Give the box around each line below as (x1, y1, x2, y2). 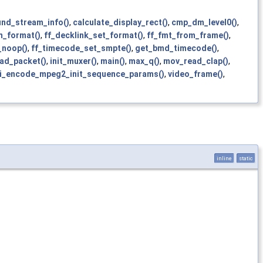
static (239, 154, 253, 161)
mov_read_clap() (163, 56, 228, 66)
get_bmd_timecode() (135, 43, 217, 53)
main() (100, 56, 125, 66)
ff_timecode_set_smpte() (31, 43, 131, 53)
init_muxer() (50, 56, 97, 66)
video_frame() (168, 69, 223, 79)
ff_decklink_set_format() (44, 31, 143, 41)
